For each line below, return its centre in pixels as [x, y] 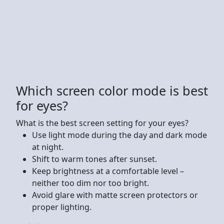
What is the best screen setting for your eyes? [102, 123]
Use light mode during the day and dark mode [119, 135]
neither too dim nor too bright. [90, 183]
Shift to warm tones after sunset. [94, 159]
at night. [48, 147]
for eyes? [42, 105]
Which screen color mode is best [112, 90]
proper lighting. [62, 207]
